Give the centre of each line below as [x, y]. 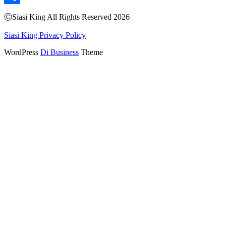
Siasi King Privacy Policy [45, 35]
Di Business [60, 52]
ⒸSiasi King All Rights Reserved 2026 [67, 17]
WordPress [22, 52]
